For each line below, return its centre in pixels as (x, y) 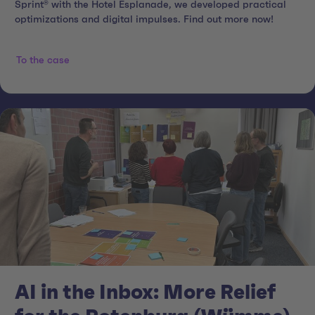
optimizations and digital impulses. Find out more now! (144, 20)
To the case (43, 61)
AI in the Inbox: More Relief (145, 293)
